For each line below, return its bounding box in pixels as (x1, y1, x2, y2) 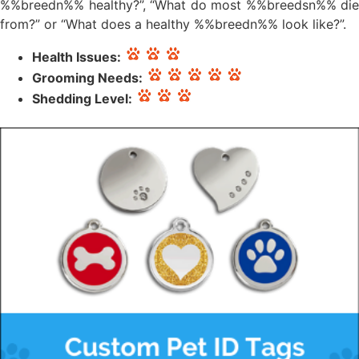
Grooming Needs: (32, 69, 143, 86)
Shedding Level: (32, 90, 132, 107)
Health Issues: (32, 48, 121, 65)
